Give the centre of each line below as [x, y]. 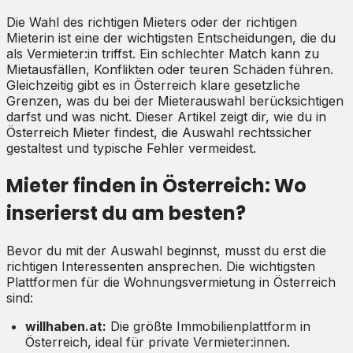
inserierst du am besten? [126, 213]
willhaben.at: [66, 326]
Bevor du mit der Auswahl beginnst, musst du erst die [166, 250]
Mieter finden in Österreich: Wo [156, 185]
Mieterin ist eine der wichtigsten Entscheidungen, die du [171, 37]
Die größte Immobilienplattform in [208, 326]
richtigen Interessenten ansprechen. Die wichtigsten [161, 266]
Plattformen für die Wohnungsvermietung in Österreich [171, 282]
